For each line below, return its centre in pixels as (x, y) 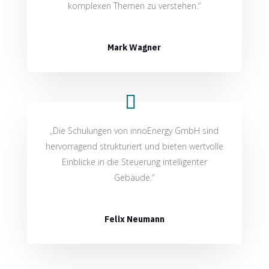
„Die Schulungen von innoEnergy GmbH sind (134, 131)
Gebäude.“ (134, 178)
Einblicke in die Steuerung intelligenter (134, 162)
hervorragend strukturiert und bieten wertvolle (134, 147)
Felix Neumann (134, 219)
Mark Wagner (134, 47)
